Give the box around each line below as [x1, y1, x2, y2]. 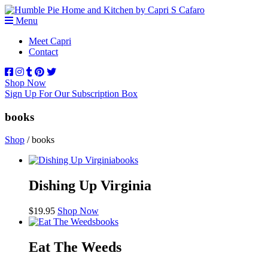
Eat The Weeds [29, 239, 121, 255]
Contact [29, 47, 58, 57]
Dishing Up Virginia [29, 178, 151, 194]
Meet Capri [29, 36, 71, 46]
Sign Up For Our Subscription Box [5, 89, 138, 99]
